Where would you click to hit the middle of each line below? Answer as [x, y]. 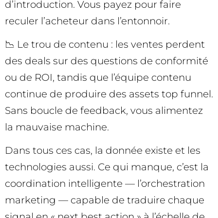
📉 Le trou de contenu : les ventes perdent [105, 44]
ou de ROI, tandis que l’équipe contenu [98, 77]
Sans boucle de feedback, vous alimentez [104, 110]
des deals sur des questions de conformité [107, 61]
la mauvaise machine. [57, 127]
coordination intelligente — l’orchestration [105, 184]
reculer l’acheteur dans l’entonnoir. [87, 21]
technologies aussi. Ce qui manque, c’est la [107, 167]
